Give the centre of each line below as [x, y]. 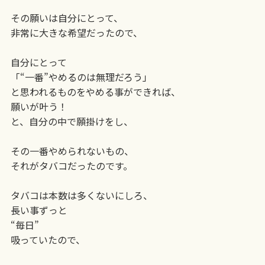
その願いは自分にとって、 [67, 17]
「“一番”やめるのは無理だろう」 [81, 77]
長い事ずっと [39, 210]
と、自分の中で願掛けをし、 [72, 121]
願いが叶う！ [39, 106]
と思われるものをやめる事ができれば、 [95, 91]
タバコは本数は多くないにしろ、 [81, 195]
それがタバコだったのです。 [71, 165]
